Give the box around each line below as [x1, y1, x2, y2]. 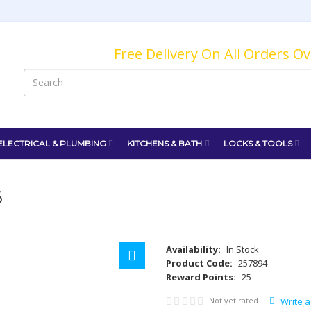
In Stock [226, 242, 259, 255]
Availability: [166, 242, 221, 255]
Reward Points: [166, 270, 236, 283]
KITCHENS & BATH [127, 137, 203, 149]
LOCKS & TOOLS [223, 137, 292, 149]
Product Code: [166, 256, 233, 269]
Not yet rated [209, 294, 259, 305]
